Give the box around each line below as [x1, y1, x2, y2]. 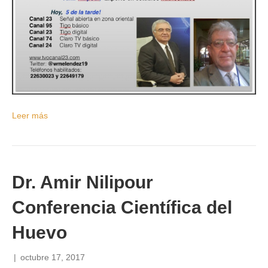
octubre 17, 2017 [20, 252, 85, 263]
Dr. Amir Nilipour [12, 172, 153, 193]
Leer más [12, 111, 48, 121]
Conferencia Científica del [12, 197, 232, 218]
